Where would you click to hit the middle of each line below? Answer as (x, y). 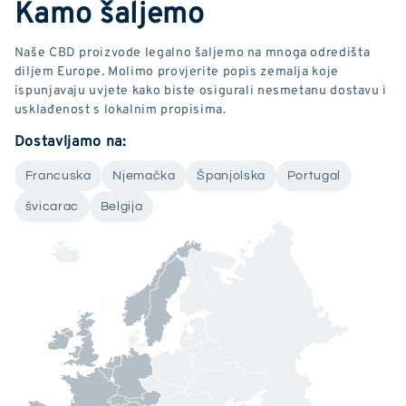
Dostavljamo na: (70, 141)
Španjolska (231, 176)
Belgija (121, 207)
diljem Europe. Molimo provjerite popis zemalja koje (176, 71)
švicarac (52, 207)
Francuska (58, 176)
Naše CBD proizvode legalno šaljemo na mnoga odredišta (192, 52)
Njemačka (144, 176)
